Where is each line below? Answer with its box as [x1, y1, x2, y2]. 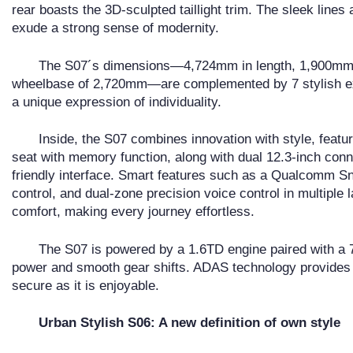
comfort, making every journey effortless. [12, 204, 255, 220]
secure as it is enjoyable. [12, 277, 159, 293]
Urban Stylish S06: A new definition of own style [38, 315, 340, 331]
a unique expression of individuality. [12, 94, 221, 110]
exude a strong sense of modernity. [12, 20, 219, 36]
